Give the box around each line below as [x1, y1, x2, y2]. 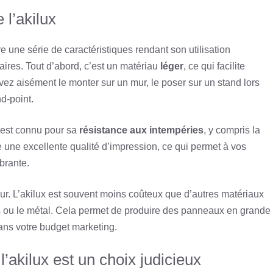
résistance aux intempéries [79, 125, 204, 135]
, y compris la [204, 125, 260, 135]
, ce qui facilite [183, 61, 245, 71]
